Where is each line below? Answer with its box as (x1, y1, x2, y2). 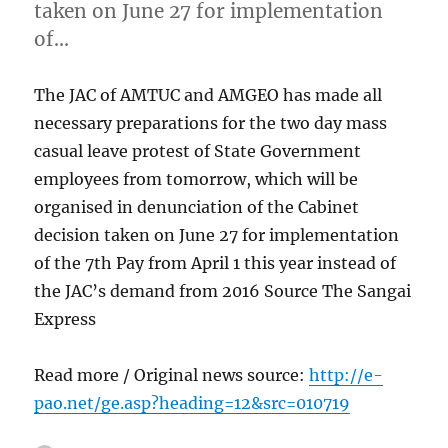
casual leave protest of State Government (34, 140, 362, 161)
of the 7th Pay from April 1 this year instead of (34, 252, 397, 273)
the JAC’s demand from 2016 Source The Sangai (34, 280, 412, 301)
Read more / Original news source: (34, 364, 310, 385)
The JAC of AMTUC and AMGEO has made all (34, 84, 383, 105)
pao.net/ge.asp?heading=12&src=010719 (34, 392, 351, 413)
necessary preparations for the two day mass (34, 112, 388, 133)
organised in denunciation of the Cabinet (34, 196, 360, 217)
